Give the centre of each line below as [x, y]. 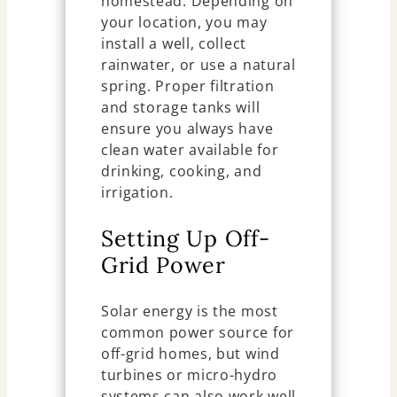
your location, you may [184, 22]
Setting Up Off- [185, 238]
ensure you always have [187, 128]
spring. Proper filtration [187, 86]
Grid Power [163, 265]
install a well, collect [173, 43]
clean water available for [190, 149]
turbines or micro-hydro [189, 374]
